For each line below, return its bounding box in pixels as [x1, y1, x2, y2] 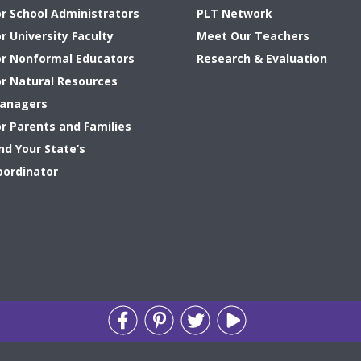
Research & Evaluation [196, 51, 327, 67]
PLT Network [196, 6, 272, 22]
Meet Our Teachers [196, 28, 309, 44]
